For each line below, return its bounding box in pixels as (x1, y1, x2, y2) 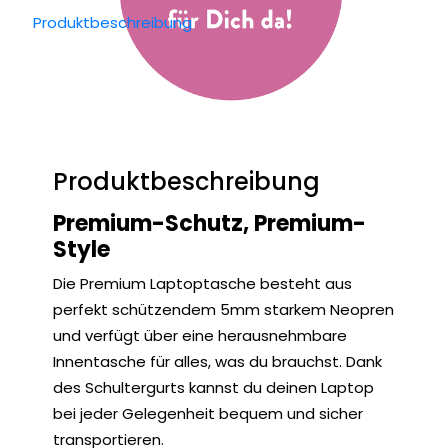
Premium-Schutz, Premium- (53, 208, 366, 239)
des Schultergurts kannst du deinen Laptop (53, 377, 374, 398)
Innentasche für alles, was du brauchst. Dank (53, 351, 382, 372)
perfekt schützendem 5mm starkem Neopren (53, 299, 394, 320)
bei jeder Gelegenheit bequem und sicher (53, 403, 363, 424)
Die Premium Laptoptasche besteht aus (53, 273, 352, 294)
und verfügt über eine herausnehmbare (53, 325, 347, 346)
